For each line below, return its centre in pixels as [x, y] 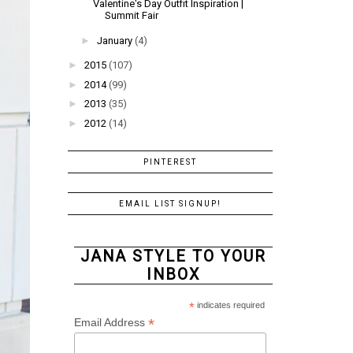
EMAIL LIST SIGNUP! [170, 204]
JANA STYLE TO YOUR [173, 257]
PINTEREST [170, 162]
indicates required [229, 305]
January [114, 40]
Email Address [111, 323]
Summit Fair [132, 16]
